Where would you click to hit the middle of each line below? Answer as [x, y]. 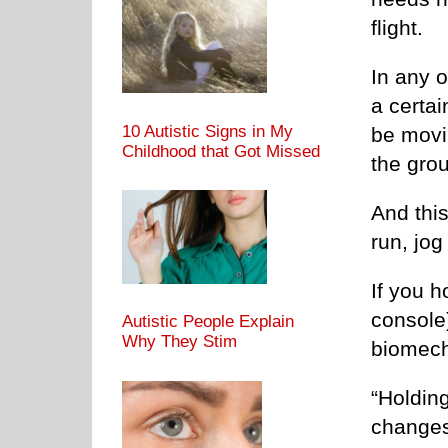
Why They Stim [179, 342]
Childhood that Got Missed [221, 151]
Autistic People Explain [208, 322]
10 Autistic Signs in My [207, 131]
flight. [397, 28]
